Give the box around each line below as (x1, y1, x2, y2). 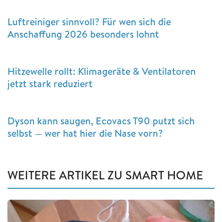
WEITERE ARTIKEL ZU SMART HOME (7, 166, 203, 183)
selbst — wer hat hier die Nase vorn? (7, 126, 163, 140)
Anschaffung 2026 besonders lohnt (7, 27, 159, 41)
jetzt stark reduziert (7, 76, 93, 90)
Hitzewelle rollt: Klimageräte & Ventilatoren (7, 64, 196, 78)
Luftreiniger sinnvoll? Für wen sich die (7, 14, 171, 28)
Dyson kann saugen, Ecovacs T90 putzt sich (7, 113, 195, 127)
